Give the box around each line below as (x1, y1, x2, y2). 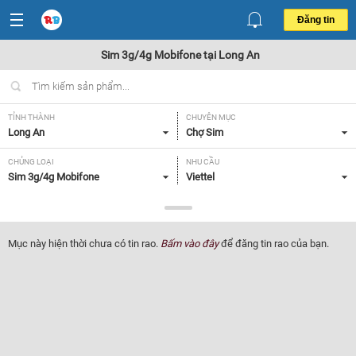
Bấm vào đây (161, 238, 219, 250)
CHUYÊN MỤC (186, 113, 236, 122)
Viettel (186, 171, 215, 183)
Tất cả (8, 215, 36, 227)
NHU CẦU (186, 157, 219, 166)
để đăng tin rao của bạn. (219, 238, 329, 250)
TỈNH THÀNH (8, 113, 55, 122)
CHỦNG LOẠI (8, 157, 54, 166)
